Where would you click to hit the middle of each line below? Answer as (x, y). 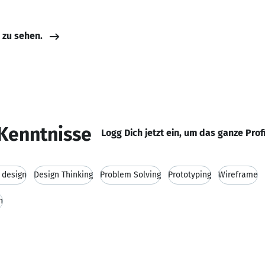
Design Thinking (63, 175)
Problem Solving (130, 175)
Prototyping (190, 175)
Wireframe (238, 175)
